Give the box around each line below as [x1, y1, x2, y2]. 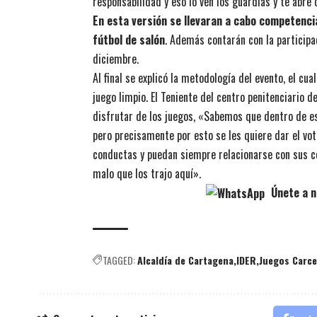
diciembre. [93, 50, 139, 67]
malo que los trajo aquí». [93, 164, 201, 182]
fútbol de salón [93, 30, 165, 48]
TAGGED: [103, 253, 135, 268]
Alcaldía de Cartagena [137, 253, 234, 268]
